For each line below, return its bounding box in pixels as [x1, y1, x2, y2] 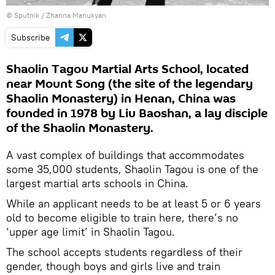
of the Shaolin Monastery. [6, 119, 153, 137]
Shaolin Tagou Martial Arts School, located [6, 60, 249, 78]
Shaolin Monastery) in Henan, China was [6, 90, 236, 107]
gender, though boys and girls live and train [6, 258, 220, 273]
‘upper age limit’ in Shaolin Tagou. [6, 224, 175, 239]
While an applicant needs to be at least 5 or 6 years [6, 196, 261, 211]
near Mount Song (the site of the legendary [6, 75, 253, 93]
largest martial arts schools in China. [6, 176, 188, 190]
